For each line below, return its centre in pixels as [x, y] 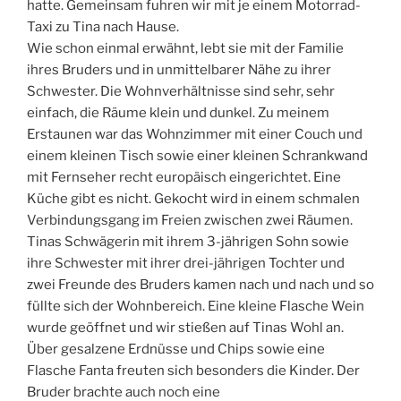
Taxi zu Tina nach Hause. [103, 27]
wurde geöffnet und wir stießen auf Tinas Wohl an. [185, 328]
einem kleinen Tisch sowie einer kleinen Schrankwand [197, 156]
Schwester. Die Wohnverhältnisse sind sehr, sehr [181, 92]
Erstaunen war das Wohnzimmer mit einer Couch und [195, 135]
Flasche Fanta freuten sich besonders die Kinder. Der [193, 371]
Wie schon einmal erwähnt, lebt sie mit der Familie [185, 49]
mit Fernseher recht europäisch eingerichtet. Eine [184, 178]
